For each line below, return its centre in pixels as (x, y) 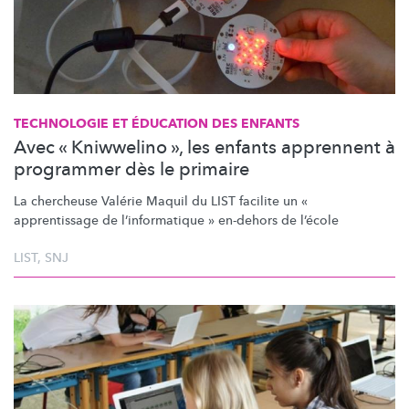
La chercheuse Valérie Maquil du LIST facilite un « (161, 201)
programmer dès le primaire (131, 169)
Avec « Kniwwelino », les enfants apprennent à (204, 147)
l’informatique (163, 220)
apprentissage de (68, 220)
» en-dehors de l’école (272, 220)
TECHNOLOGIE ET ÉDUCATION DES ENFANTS (157, 123)
